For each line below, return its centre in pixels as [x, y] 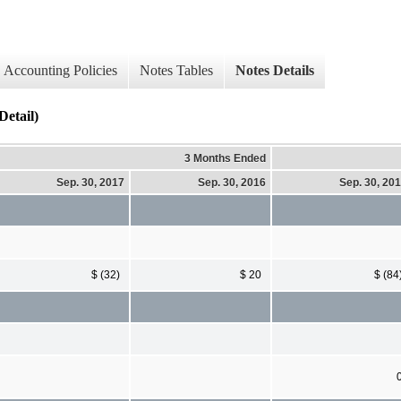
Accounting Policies [60, 71]
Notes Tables [176, 71]
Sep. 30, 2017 [90, 182]
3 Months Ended [225, 158]
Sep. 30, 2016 [232, 182]
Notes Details [275, 71]
